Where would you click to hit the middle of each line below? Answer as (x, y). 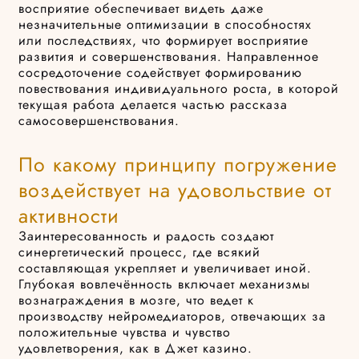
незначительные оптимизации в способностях (165, 25)
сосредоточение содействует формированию (161, 73)
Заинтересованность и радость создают (147, 236)
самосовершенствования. (99, 121)
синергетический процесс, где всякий (140, 252)
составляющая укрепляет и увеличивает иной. (165, 268)
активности (69, 216)
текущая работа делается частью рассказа (153, 105)
